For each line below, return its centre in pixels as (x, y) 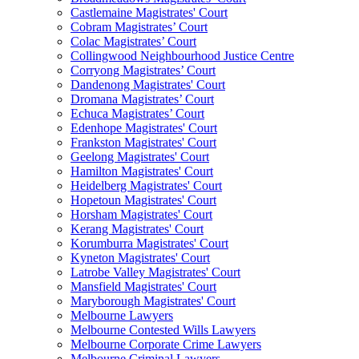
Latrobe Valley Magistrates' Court (155, 272)
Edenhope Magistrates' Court (144, 128)
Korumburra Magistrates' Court (149, 244)
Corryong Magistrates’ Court (143, 71)
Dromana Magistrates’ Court (142, 99)
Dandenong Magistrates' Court (148, 85)
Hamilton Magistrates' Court (142, 171)
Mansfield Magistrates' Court (143, 287)
